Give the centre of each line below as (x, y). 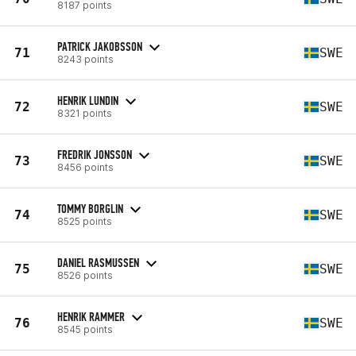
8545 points (85, 329)
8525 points (85, 221)
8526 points (85, 275)
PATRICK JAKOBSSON (100, 46)
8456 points (85, 167)
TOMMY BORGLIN (90, 208)
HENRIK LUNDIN (88, 100)
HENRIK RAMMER (91, 316)
